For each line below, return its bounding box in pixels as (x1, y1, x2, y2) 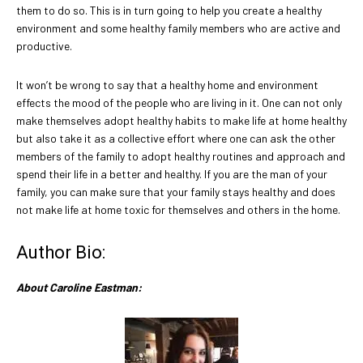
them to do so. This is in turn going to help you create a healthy (16, 2, 322, 17)
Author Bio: (16, 241, 105, 263)
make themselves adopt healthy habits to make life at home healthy (16, 113, 347, 127)
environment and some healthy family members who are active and (16, 20, 340, 35)
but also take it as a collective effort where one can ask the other (16, 130, 335, 145)
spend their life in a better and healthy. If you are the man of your (16, 166, 327, 181)
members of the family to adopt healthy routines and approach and (16, 148, 345, 163)
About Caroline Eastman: (16, 280, 142, 294)
